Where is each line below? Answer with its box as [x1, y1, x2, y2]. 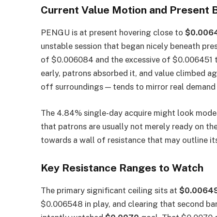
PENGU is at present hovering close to [41, 28, 186, 37]
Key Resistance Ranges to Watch [41, 162, 204, 174]
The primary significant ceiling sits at [41, 186, 180, 196]
